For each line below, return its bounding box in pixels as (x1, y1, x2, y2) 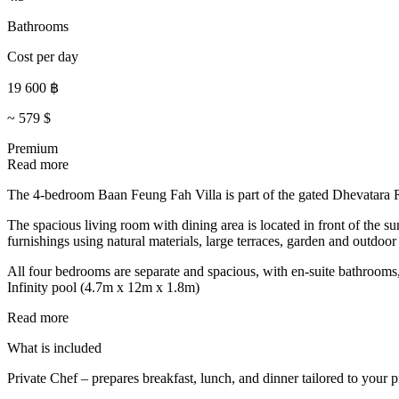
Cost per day (7, 48, 78, 64)
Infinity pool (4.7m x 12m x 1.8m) (7, 279, 199, 295)
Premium (7, 140, 58, 156)
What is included (7, 339, 102, 355)
